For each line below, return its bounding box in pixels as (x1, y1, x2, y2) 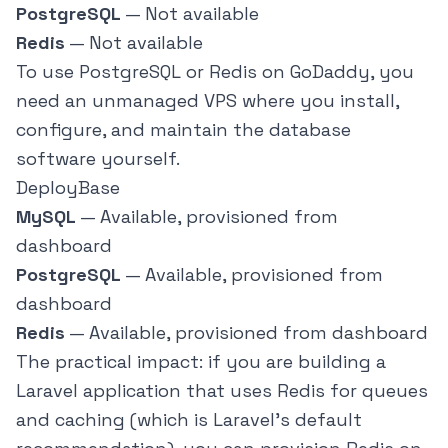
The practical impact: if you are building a (16, 350, 386, 374)
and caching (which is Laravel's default (16, 408, 362, 432)
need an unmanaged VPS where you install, (16, 89, 399, 113)
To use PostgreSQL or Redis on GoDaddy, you (16, 60, 414, 84)
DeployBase (16, 176, 120, 200)
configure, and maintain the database (16, 118, 351, 142)
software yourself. (16, 147, 180, 171)
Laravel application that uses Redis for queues (16, 379, 428, 403)
